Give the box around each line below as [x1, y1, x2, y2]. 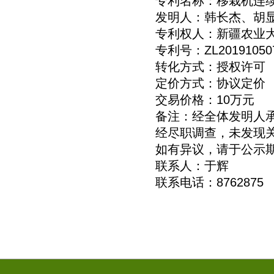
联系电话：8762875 [131, 176, 264, 190]
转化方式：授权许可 [131, 60, 265, 74]
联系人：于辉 [131, 159, 229, 173]
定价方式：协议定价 [131, 76, 265, 91]
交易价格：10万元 [131, 93, 254, 107]
